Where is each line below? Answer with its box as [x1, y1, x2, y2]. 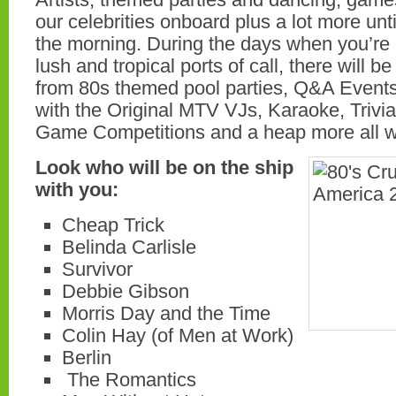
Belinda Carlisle [62, 236, 196, 258]
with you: [35, 179, 118, 201]
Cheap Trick [62, 214, 164, 236]
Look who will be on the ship [35, 156, 293, 179]
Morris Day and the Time [62, 302, 270, 324]
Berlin [62, 346, 111, 369]
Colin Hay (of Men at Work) [62, 324, 293, 346]
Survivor [62, 258, 133, 280]
